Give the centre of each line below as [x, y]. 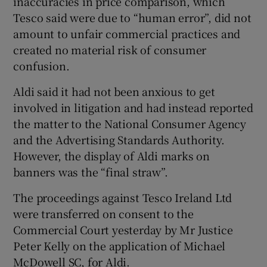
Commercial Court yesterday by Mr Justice [123, 229]
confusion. [41, 66]
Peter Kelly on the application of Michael [119, 246]
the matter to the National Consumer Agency [130, 123]
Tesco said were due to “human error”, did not [132, 17]
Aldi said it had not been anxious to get [114, 91]
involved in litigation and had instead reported [133, 107]
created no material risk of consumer [110, 49]
